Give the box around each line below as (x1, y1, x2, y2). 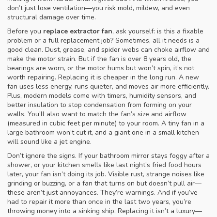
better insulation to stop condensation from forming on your (7, 100, 192, 109)
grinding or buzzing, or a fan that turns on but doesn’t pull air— (7, 179, 201, 188)
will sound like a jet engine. (7, 137, 92, 146)
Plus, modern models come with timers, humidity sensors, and (7, 91, 196, 100)
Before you (7, 27, 43, 36)
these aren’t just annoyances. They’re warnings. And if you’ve (7, 188, 198, 197)
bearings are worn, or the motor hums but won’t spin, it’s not (7, 63, 194, 73)
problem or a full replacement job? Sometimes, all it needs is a (7, 36, 200, 45)
